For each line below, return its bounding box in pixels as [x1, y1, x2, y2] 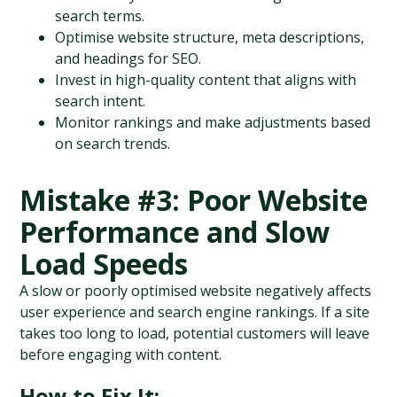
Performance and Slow [19, 213, 331, 251]
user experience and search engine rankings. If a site [19, 302, 370, 322]
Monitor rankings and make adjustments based [55, 113, 371, 132]
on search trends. [55, 134, 171, 153]
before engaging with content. [19, 345, 222, 364]
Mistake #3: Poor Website [19, 181, 369, 219]
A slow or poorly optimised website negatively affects [19, 281, 372, 300]
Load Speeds [19, 245, 189, 283]
